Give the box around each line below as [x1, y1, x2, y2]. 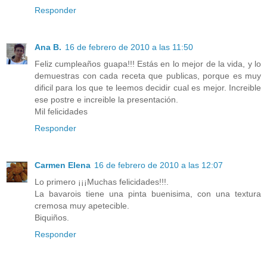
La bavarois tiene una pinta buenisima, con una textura [35, 188, 261, 198]
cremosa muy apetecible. [35, 200, 129, 210]
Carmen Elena [35, 160, 91, 170]
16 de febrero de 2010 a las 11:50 [65, 42, 193, 52]
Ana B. [35, 42, 61, 52]
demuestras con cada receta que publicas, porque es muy [35, 70, 261, 80]
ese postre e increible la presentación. [35, 94, 178, 104]
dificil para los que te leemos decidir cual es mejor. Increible [35, 82, 261, 92]
